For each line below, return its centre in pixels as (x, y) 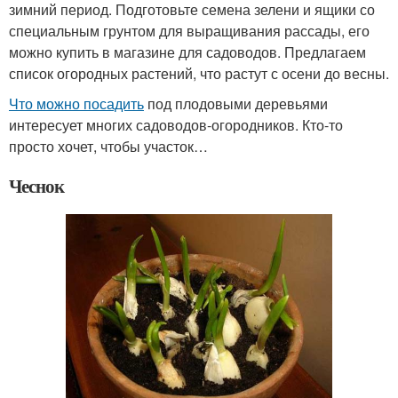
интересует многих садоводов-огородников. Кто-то (176, 125)
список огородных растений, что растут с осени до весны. (199, 74)
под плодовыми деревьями (236, 104)
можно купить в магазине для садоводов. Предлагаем (187, 52)
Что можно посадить (76, 104)
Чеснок (36, 186)
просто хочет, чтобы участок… (108, 147)
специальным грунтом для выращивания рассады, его (189, 31)
